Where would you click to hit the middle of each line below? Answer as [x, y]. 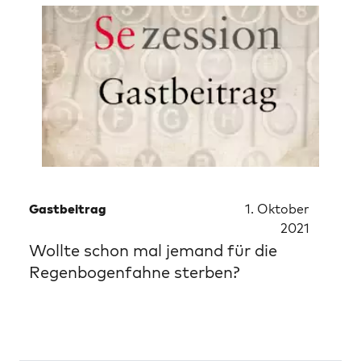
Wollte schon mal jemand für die [153, 250]
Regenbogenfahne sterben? [135, 272]
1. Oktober [277, 209]
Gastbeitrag [68, 209]
